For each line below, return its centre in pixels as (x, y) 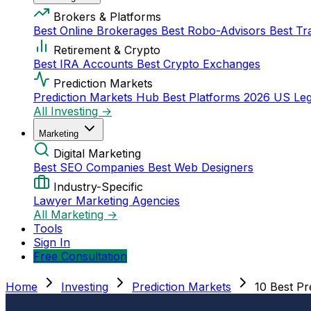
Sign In (52, 242)
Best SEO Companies (91, 167)
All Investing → (73, 111)
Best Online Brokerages (97, 31)
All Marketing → (75, 215)
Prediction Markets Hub (98, 97)
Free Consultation (80, 256)
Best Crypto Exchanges (199, 64)
